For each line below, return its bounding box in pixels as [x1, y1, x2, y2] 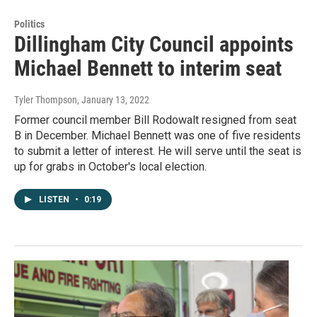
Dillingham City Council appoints [14, 32, 294, 57]
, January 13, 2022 [77, 94, 149, 106]
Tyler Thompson [14, 94, 77, 106]
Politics [14, 18, 45, 30]
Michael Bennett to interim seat [14, 56, 282, 81]
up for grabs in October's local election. [14, 160, 207, 174]
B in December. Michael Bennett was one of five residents [14, 129, 301, 143]
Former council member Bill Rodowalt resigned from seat [14, 113, 296, 127]
